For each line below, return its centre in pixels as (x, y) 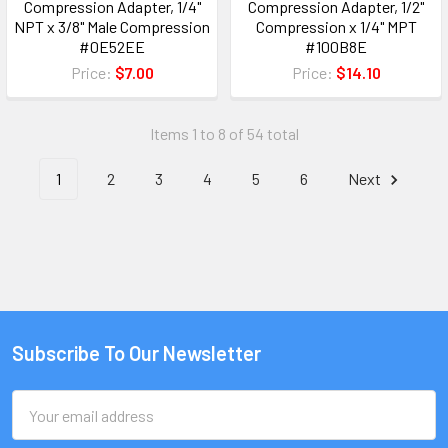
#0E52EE (112, 47)
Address (39, 426)
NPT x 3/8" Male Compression (112, 27)
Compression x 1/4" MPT (336, 27)
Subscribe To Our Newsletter (136, 353)
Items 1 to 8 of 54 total (224, 134)
